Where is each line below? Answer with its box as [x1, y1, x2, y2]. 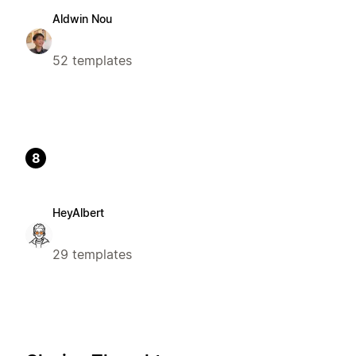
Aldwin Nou [52, 11, 112, 25]
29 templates [52, 246, 132, 262]
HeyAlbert [52, 205, 104, 219]
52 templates [52, 52, 132, 68]
